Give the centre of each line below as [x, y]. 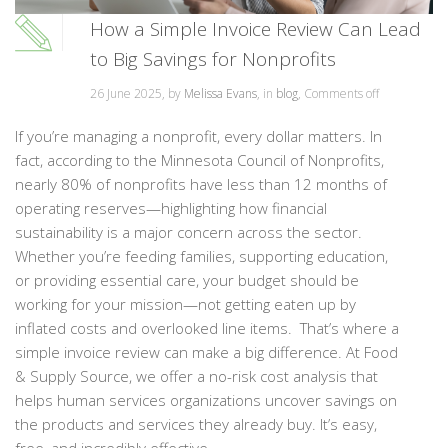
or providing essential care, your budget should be [187, 279]
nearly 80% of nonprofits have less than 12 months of [201, 183]
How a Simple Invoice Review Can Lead [255, 28]
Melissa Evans [220, 93]
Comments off [341, 93]
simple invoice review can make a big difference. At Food [206, 351]
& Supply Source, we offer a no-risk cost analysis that [196, 375]
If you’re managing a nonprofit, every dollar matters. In [198, 135]
